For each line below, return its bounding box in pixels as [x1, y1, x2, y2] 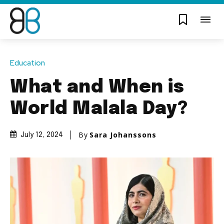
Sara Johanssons [89, 129, 156, 139]
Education [10, 57, 45, 68]
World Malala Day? [10, 99, 188, 118]
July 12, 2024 [20, 131, 63, 139]
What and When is [10, 78, 184, 96]
